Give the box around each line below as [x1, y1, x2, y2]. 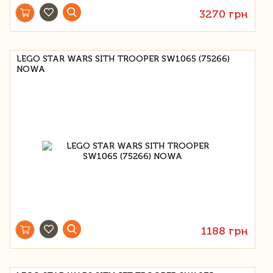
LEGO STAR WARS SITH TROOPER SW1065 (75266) [16, 53, 230, 64]
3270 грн [199, 7, 249, 21]
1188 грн [201, 224, 249, 238]
